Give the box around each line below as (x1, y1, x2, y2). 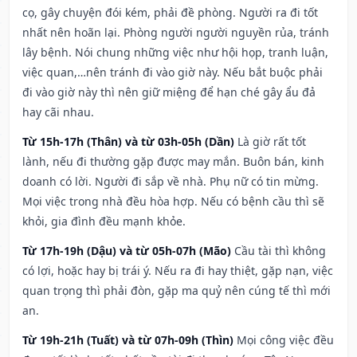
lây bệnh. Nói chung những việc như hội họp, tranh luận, (22, 45, 328, 61)
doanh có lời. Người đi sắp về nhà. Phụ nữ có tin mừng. (22, 174, 319, 190)
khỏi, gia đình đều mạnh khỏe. (22, 214, 186, 229)
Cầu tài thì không (234, 243, 326, 259)
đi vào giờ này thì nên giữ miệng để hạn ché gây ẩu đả (22, 84, 316, 100)
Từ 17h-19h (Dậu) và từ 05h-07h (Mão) (22, 243, 231, 259)
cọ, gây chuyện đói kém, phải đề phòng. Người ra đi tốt (22, 5, 318, 21)
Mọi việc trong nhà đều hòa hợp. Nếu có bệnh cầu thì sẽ (22, 194, 324, 210)
